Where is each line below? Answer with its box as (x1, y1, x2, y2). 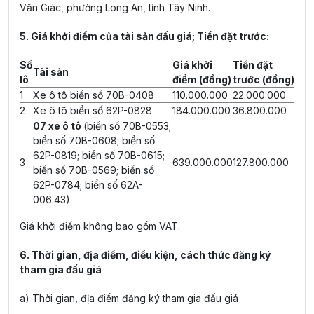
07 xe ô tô (33, 120, 83, 132)
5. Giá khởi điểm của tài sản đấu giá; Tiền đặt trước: (20, 30, 271, 42)
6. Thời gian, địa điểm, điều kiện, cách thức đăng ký (20, 249, 271, 261)
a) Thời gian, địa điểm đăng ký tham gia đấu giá (20, 292, 238, 304)
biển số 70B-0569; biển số (33, 164, 154, 176)
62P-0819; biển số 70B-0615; (33, 149, 165, 161)
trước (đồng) (233, 74, 294, 86)
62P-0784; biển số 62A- (33, 179, 143, 191)
